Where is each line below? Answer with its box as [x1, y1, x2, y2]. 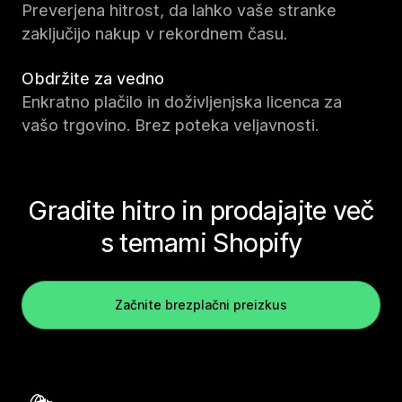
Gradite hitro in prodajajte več [28, 194, 374, 226]
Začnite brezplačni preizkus [115, 296, 287, 312]
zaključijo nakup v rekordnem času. [22, 23, 287, 43]
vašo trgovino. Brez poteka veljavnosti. [22, 115, 319, 135]
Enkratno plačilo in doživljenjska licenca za [22, 92, 342, 111]
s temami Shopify [100, 226, 302, 258]
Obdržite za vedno [22, 68, 164, 88]
